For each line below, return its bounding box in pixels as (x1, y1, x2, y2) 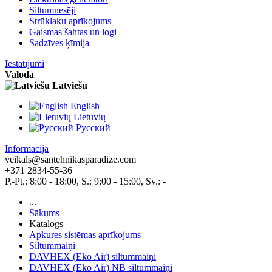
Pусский (76, 123, 110, 133)
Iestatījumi (5, 58, 44, 69)
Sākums (29, 208, 59, 218)
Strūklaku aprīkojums (29, 16, 111, 26)
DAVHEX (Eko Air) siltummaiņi (29, 251, 156, 262)
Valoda (5, 69, 34, 80)
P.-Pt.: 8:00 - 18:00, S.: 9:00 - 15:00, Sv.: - (5, 176, 166, 186)
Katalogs (29, 219, 63, 229)
